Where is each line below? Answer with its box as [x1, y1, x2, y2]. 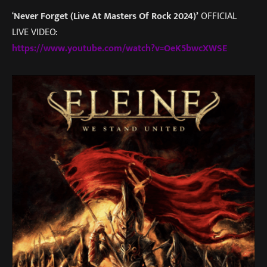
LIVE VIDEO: [12, 24, 58, 41]
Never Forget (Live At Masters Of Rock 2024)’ [14, 8, 198, 24]
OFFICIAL [198, 8, 237, 24]
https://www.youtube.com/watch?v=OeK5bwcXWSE [12, 41, 227, 57]
